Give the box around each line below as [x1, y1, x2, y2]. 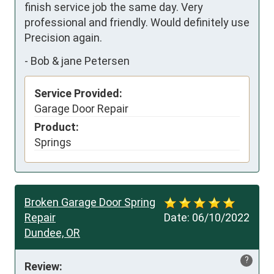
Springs [34, 136, 72, 149]
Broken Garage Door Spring [24, 196, 155, 209]
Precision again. [24, 31, 102, 45]
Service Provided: [34, 87, 122, 100]
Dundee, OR [24, 226, 80, 240]
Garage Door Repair [34, 102, 128, 116]
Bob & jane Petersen [31, 54, 130, 67]
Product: [34, 120, 79, 134]
